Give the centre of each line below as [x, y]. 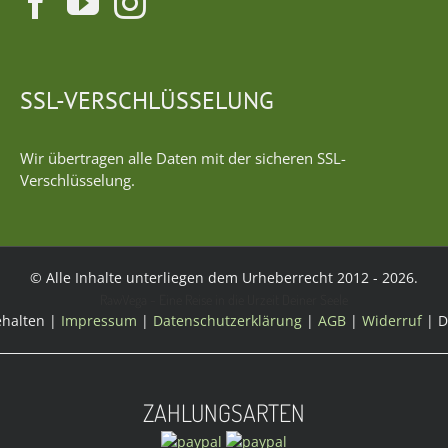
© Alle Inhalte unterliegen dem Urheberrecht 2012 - [206, 277]
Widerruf [391, 320]
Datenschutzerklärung [227, 320]
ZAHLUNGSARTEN [224, 412]
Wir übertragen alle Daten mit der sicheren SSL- [183, 157]
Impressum [98, 320]
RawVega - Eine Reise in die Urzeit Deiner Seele [224, 299]
